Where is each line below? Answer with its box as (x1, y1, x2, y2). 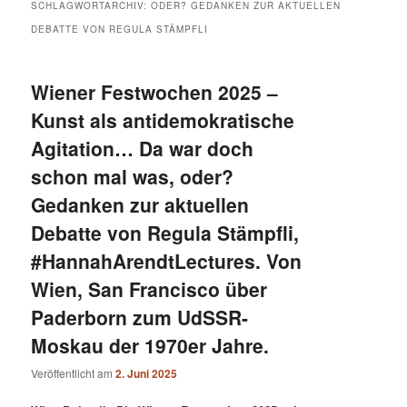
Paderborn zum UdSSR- (31, 303, 249, 331)
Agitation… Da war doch (31, 134, 254, 162)
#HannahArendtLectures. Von (31, 246, 303, 274)
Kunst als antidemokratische (31, 105, 295, 134)
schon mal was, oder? (31, 162, 234, 190)
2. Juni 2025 (115, 365, 178, 382)
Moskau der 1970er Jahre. (31, 331, 270, 359)
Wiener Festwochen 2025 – (31, 77, 279, 105)
